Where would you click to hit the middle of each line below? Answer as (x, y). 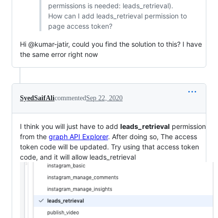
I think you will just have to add (70, 126)
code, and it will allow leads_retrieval (78, 157)
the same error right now (59, 54)
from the (34, 136)
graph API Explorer (78, 136)
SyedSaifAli (37, 98)
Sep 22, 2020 (104, 98)
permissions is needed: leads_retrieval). (110, 5)
